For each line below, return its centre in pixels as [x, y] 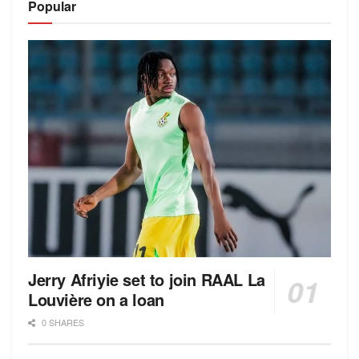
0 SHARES [62, 322]
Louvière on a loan [96, 299]
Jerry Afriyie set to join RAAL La [147, 279]
